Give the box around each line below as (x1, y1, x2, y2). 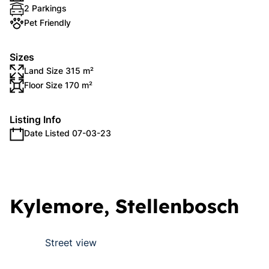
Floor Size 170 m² (24, 80, 92, 90)
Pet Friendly (24, 17, 71, 28)
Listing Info (10, 113, 61, 125)
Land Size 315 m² (24, 65, 94, 76)
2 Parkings (24, 3, 67, 13)
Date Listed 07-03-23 (24, 128, 111, 138)
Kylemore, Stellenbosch (10, 194, 239, 218)
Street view (45, 237, 97, 249)
